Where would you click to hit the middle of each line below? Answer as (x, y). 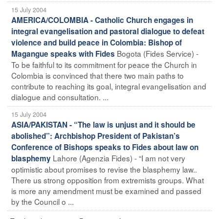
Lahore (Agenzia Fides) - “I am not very (119, 158)
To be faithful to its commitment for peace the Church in (104, 64)
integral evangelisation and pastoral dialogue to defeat (108, 31)
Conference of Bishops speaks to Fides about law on (105, 147)
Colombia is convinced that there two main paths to (98, 75)
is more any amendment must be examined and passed (106, 190)
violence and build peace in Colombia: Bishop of (97, 42)
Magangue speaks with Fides (63, 54)
